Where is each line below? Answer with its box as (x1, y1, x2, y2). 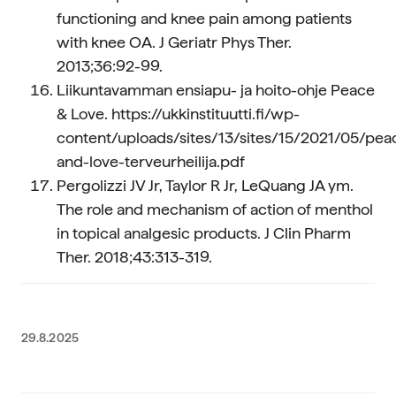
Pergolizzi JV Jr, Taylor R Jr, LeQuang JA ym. (57, 176, 354, 194)
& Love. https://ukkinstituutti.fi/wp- (57, 104, 300, 123)
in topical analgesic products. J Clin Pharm (57, 224, 351, 242)
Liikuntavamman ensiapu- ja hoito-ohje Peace (57, 80, 375, 99)
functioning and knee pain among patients (57, 9, 352, 27)
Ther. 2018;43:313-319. (57, 247, 212, 266)
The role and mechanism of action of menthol (57, 200, 373, 218)
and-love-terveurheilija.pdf (57, 152, 245, 171)
